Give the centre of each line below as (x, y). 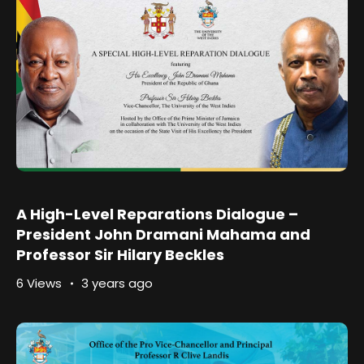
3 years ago (117, 283)
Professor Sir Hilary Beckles (120, 255)
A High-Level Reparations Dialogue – (157, 214)
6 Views (39, 283)
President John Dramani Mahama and (163, 234)
